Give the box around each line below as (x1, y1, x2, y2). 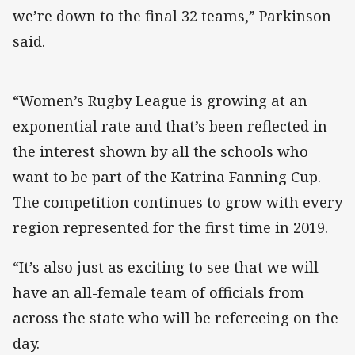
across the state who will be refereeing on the (13, 308, 338, 328)
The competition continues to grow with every (13, 193, 342, 212)
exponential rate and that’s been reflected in (13, 116, 327, 136)
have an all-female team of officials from (13, 283, 304, 303)
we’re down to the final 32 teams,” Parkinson (13, 6, 331, 26)
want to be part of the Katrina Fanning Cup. (13, 167, 321, 187)
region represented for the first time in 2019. (13, 218, 328, 238)
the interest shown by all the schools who (13, 142, 308, 162)
